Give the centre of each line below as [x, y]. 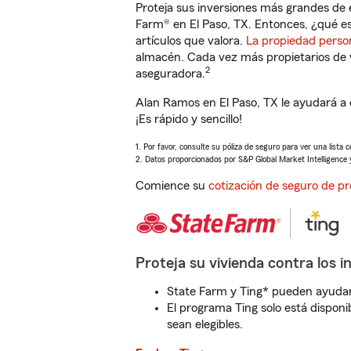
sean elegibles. [205, 324]
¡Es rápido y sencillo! [189, 119]
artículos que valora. [191, 41]
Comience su [172, 186]
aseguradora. [170, 74]
